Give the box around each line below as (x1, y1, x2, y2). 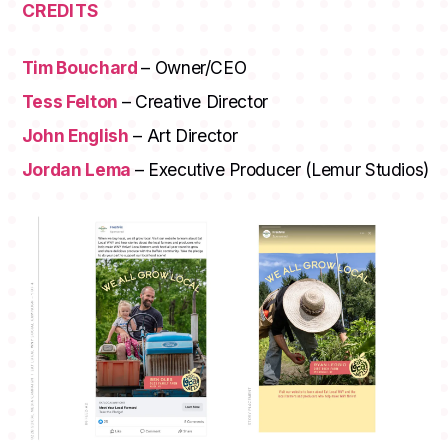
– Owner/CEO (141, 57, 247, 79)
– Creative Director (121, 91, 268, 113)
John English (21, 125, 129, 147)
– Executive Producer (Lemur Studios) (134, 159, 430, 181)
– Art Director (128, 125, 238, 147)
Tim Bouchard (21, 57, 142, 79)
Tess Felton (21, 91, 122, 113)
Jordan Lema (21, 159, 135, 181)
